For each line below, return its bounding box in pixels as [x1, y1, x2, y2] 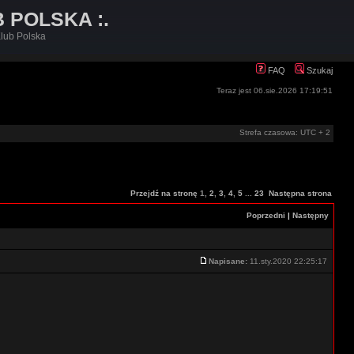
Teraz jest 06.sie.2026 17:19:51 [217, 86, 333, 95]
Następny [292, 211, 329, 220]
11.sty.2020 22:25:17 [247, 257, 330, 265]
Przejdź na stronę [130, 189, 198, 198]
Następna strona [269, 189, 332, 198]
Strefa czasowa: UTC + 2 [239, 128, 330, 137]
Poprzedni [247, 211, 285, 220]
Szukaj [304, 66, 333, 75]
